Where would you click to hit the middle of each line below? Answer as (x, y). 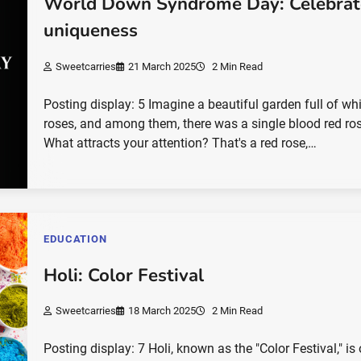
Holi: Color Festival (124, 275)
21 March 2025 (162, 66)
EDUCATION (75, 239)
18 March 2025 (162, 311)
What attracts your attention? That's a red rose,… (180, 143)
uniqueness (91, 31)
